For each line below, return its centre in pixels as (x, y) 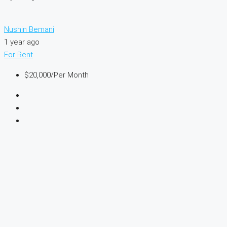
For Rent (18, 55)
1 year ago (22, 42)
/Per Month (70, 75)
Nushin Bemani (29, 30)
